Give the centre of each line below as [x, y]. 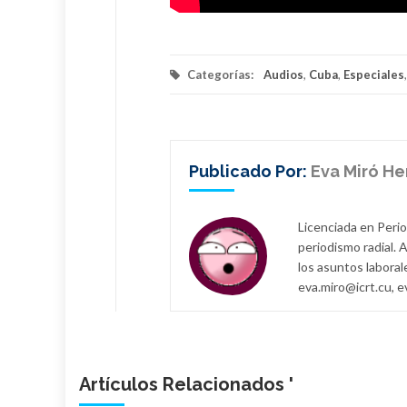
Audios [283, 74]
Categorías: [220, 74]
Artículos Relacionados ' [186, 384]
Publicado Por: [250, 171]
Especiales [374, 74]
